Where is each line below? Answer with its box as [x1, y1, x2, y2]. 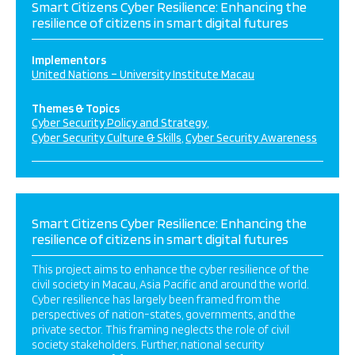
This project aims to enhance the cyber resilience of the [32, 262, 309, 277]
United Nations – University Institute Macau [32, 67, 254, 82]
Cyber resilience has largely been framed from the [32, 292, 281, 307]
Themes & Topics [32, 101, 120, 116]
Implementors [32, 53, 106, 67]
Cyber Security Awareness [185, 131, 317, 145]
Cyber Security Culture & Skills [32, 131, 181, 145]
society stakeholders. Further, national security [32, 338, 264, 352]
